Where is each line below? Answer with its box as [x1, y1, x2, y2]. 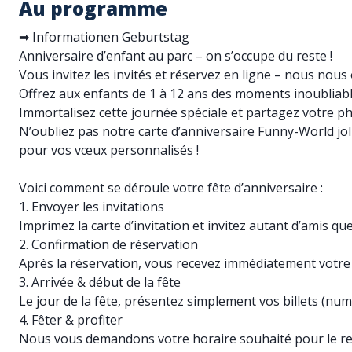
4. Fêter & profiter [19, 311, 123, 328]
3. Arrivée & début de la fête [19, 273, 181, 291]
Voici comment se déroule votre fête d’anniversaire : [19, 179, 323, 196]
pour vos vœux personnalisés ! [19, 141, 199, 159]
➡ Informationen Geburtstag [19, 28, 189, 46]
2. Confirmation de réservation [19, 236, 198, 253]
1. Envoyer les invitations [19, 198, 164, 215]
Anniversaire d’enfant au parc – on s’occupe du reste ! [19, 47, 332, 64]
